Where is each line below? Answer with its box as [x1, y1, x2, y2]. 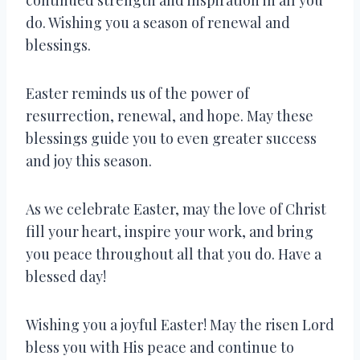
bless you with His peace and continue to [26, 337, 294, 357]
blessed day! [26, 266, 106, 286]
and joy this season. [26, 150, 152, 170]
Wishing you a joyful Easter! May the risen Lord [26, 314, 334, 334]
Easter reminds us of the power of [26, 83, 249, 103]
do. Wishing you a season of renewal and [26, 12, 290, 32]
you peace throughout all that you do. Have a [26, 243, 321, 264]
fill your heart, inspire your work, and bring [26, 221, 313, 241]
